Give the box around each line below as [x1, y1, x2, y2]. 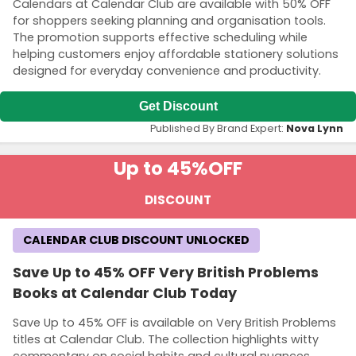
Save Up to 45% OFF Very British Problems [13, 262, 319, 282]
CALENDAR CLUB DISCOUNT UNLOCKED [23, 231, 250, 248]
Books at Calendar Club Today [13, 283, 237, 303]
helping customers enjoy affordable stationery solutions [13, 46, 339, 63]
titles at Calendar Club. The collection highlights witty [13, 331, 319, 348]
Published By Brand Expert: [150, 121, 286, 135]
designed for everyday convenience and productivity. [13, 63, 321, 79]
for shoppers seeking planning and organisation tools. [13, 13, 326, 29]
